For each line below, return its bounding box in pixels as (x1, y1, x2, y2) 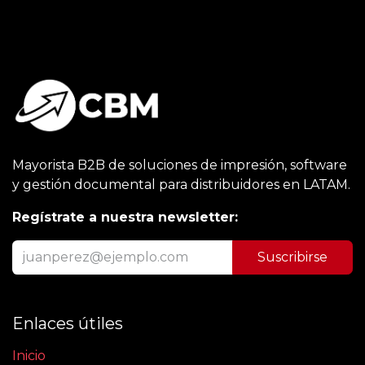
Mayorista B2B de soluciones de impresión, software (12, 157, 347, 174)
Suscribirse (257, 249, 328, 266)
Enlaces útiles (12, 314, 123, 334)
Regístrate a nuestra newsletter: (12, 209, 238, 226)
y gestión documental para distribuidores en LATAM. (12, 177, 350, 193)
